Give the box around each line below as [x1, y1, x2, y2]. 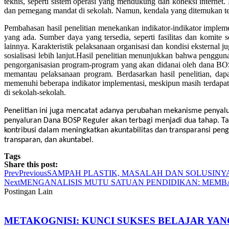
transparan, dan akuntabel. [4, 135, 94, 144]
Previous [19, 168, 47, 177]
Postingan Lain [4, 187, 53, 196]
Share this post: [4, 159, 58, 169]
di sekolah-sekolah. [4, 87, 66, 97]
